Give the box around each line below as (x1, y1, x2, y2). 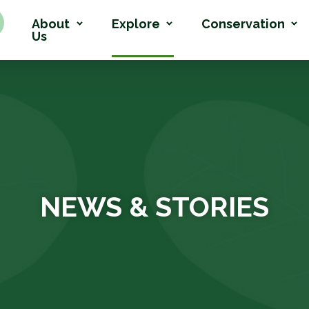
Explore (111, 17, 160, 31)
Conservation (201, 17, 285, 31)
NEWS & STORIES (40, 190, 269, 223)
